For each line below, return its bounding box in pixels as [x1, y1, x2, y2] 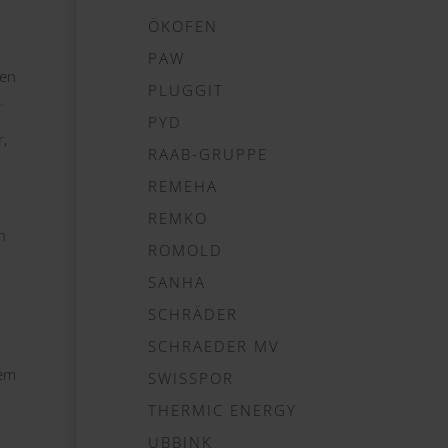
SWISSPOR [148, 368, 234, 388]
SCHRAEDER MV [148, 336, 280, 356]
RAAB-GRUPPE [148, 144, 268, 164]
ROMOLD [148, 240, 223, 260]
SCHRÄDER [148, 304, 238, 324]
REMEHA [148, 176, 218, 196]
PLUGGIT [148, 80, 224, 100]
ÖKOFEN [148, 16, 218, 36]
